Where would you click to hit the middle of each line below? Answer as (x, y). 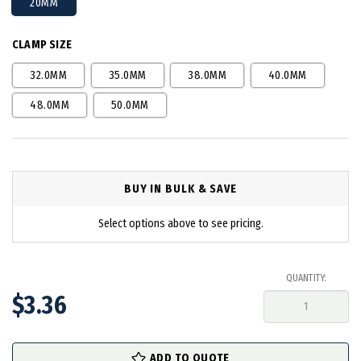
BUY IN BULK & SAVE (180, 189)
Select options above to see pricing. (180, 223)
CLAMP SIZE (42, 45)
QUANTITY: (306, 278)
